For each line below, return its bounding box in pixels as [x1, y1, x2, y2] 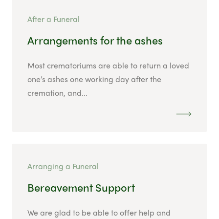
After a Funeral [27, 13, 80, 25]
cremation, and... [27, 87, 88, 99]
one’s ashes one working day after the [27, 73, 161, 85]
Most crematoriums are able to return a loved [27, 60, 189, 71]
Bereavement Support [27, 179, 135, 196]
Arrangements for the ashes [27, 32, 163, 48]
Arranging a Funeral [27, 160, 99, 172]
